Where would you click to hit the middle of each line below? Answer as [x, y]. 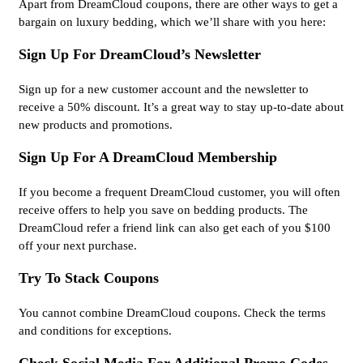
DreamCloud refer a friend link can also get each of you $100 [175, 228]
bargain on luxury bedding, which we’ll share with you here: [172, 22]
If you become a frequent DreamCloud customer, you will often [179, 192]
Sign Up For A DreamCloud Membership [148, 158]
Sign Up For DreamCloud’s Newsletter [140, 55]
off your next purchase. [79, 246]
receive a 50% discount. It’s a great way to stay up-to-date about [181, 107]
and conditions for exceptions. [95, 331]
